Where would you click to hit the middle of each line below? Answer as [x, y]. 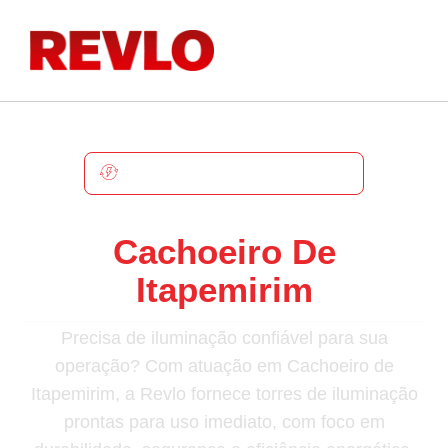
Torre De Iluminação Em [224, 214]
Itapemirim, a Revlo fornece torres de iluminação [224, 394]
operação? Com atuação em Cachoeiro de [224, 366]
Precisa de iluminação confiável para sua [224, 338]
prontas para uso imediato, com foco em [224, 422]
